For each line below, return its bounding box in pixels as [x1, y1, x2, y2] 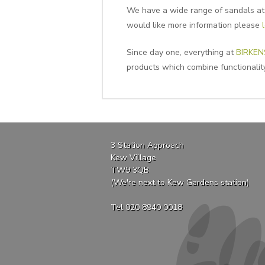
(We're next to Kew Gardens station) [111, 176, 249, 188]
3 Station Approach [111, 139, 184, 151]
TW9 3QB [111, 164, 149, 176]
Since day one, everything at [126, 47, 236, 59]
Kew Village [111, 151, 156, 163]
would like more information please [126, 20, 262, 31]
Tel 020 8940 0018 [111, 201, 182, 213]
